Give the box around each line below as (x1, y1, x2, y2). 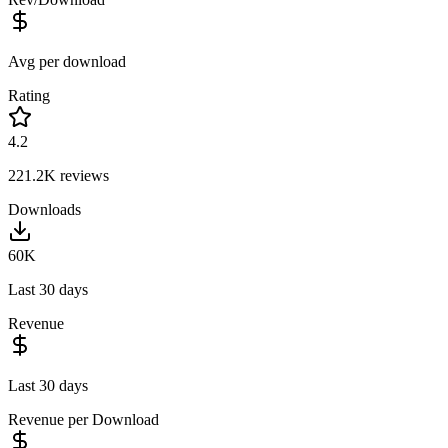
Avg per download (8, 52, 126, 70)
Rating (8, 86, 50, 104)
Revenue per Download (8, 410, 159, 428)
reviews (56, 166, 109, 184)
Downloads (8, 200, 81, 218)
